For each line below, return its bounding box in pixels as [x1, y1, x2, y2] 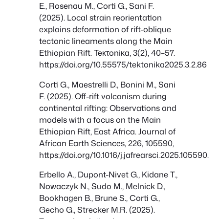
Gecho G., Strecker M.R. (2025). [39, 204, 155, 216]
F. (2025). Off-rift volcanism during [39, 90, 167, 102]
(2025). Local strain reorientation [39, 12, 162, 23]
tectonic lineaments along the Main [39, 35, 173, 47]
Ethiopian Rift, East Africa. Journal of [39, 125, 175, 137]
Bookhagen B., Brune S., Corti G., [39, 192, 160, 204]
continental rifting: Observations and [39, 102, 176, 113]
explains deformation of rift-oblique [39, 23, 171, 35]
